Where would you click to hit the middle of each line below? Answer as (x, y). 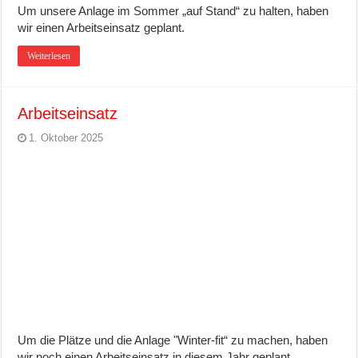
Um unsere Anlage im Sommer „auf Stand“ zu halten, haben (173, 11)
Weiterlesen (49, 56)
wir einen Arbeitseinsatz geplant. (101, 28)
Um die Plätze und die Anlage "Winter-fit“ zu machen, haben (173, 340)
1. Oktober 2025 (66, 138)
